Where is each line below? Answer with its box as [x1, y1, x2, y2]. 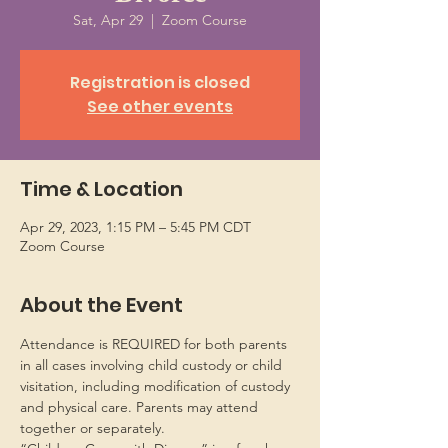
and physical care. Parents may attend [20, 398, 262, 416]
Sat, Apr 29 [73, 11, 143, 29]
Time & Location [20, 175, 183, 203]
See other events [87, 95, 233, 118]
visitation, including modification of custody [20, 377, 294, 395]
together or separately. [20, 419, 165, 437]
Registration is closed [70, 71, 250, 94]
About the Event [20, 291, 183, 319]
